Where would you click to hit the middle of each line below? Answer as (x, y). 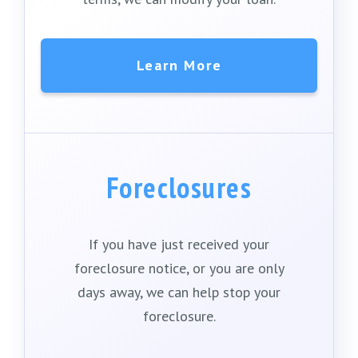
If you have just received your (179, 244)
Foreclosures (179, 187)
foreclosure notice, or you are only (179, 268)
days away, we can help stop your (179, 292)
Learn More (179, 65)
